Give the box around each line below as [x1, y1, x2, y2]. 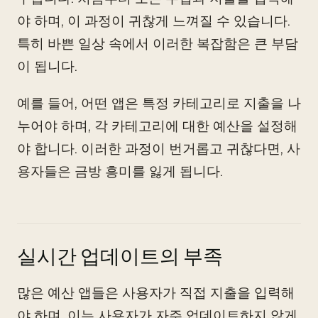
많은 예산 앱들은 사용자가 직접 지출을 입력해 [17, 284, 295, 302]
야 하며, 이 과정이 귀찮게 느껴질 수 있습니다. [17, 12, 290, 30]
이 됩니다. [17, 57, 77, 75]
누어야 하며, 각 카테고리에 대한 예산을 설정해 [17, 117, 297, 135]
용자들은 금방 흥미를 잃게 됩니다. [17, 163, 223, 180]
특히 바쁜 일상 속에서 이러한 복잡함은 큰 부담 [17, 35, 298, 53]
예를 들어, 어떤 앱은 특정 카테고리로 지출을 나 [17, 94, 301, 112]
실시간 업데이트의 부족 [17, 243, 223, 270]
